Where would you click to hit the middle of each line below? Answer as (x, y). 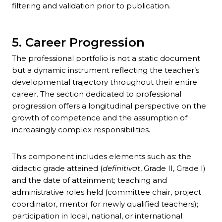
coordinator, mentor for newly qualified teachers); (105, 204)
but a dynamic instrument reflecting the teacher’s (106, 70)
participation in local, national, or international (97, 216)
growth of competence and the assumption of (100, 118)
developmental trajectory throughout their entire (105, 82)
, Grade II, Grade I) (173, 168)
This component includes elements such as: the (102, 157)
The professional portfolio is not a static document (106, 58)
